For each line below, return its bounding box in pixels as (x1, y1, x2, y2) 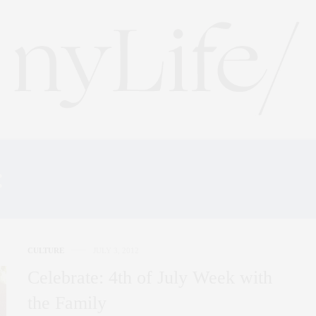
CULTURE (28, 245, 64, 255)
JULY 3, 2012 (93, 245, 139, 255)
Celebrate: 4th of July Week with (28, 267, 272, 288)
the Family (28, 292, 107, 313)
